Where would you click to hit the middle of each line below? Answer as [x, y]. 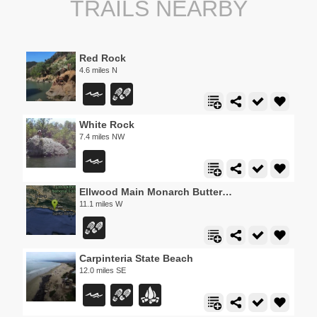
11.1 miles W [101, 203]
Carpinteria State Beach [136, 259]
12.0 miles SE [103, 271]
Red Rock [103, 58]
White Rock [107, 125]
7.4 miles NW [102, 137]
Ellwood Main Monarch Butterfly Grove [227, 191]
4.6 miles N [98, 70]
